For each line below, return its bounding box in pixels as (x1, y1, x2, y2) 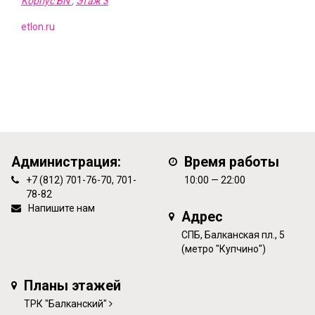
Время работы (184, 154, 279, 171)
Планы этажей (24, 278, 121, 295)
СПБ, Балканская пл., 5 (181, 229, 285, 241)
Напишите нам (28, 202, 95, 214)
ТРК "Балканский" (24, 298, 107, 310)
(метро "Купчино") (181, 243, 266, 255)
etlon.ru (21, 21, 55, 33)
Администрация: (11, 154, 121, 171)
